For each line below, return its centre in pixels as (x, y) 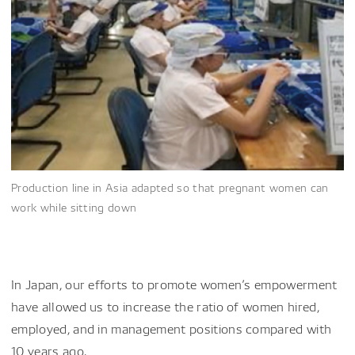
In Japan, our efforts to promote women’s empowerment (174, 284)
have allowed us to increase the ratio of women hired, (165, 306)
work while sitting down (74, 206)
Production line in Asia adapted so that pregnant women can (170, 186)
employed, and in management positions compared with (172, 328)
